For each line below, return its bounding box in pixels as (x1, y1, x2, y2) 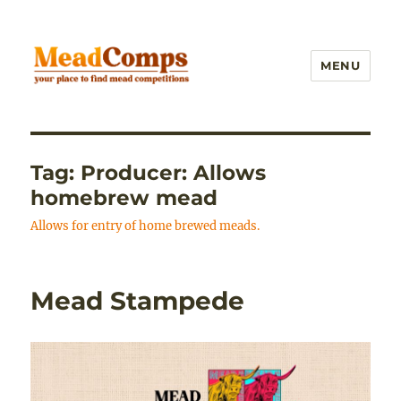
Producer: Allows (81, 160, 267, 185)
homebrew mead (30, 185, 218, 210)
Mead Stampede (30, 286, 245, 316)
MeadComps (30, 97, 166, 123)
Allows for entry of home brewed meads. (30, 218, 260, 234)
